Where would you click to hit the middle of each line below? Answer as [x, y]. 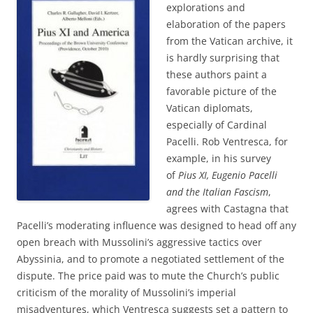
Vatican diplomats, [210, 108]
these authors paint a [217, 74]
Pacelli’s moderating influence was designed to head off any [156, 225]
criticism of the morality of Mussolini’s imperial [126, 292]
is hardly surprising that [223, 58]
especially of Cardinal [217, 125]
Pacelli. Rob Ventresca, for [227, 141]
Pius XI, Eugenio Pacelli [228, 175]
